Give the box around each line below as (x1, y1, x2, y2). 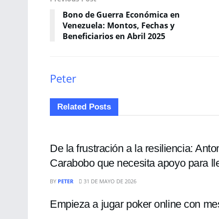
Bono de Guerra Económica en (63, 9, 180, 21)
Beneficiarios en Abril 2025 (63, 31, 165, 42)
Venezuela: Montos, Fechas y (63, 20, 175, 31)
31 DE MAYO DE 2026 (82, 177, 136, 185)
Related (57, 102, 87, 111)
